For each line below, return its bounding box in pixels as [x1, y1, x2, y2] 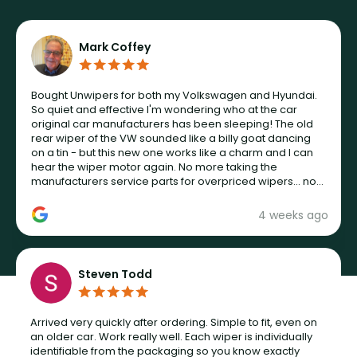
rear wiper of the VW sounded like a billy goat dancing [31, 131, 311, 147]
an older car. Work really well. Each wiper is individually [30, 329, 312, 345]
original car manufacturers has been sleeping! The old [31, 116, 313, 132]
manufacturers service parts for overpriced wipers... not [31, 174, 320, 190]
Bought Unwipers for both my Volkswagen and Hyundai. [31, 88, 317, 104]
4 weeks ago [258, 207, 328, 224]
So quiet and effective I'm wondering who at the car [31, 102, 297, 118]
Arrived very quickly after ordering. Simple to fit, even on [30, 315, 317, 331]
